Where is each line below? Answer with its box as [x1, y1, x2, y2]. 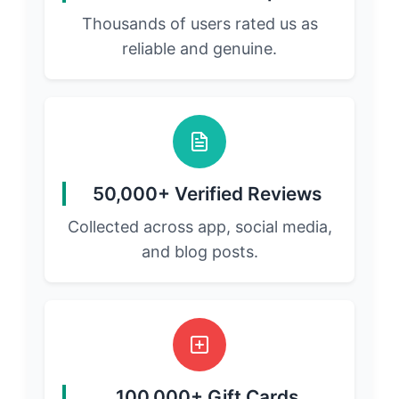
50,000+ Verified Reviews [92, 183, 322, 206]
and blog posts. [141, 242, 258, 262]
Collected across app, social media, [67, 217, 332, 237]
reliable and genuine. [122, 39, 277, 59]
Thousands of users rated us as [81, 14, 318, 34]
